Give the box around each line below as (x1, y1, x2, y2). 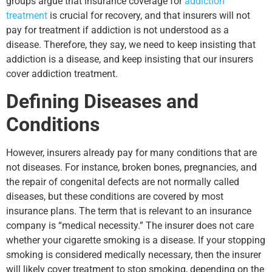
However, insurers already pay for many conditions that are (6, 147, 257, 159)
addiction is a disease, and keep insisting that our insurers (6, 53, 253, 65)
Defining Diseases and (6, 90, 199, 114)
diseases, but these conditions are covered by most (6, 191, 223, 203)
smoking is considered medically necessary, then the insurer (6, 249, 261, 261)
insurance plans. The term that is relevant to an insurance (6, 205, 251, 217)
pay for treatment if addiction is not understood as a (6, 24, 229, 36)
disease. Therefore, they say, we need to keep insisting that (6, 39, 256, 50)
